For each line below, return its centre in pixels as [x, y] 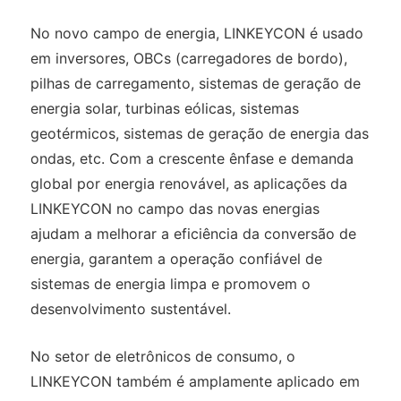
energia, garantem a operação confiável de [176, 259]
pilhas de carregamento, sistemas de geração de [195, 84]
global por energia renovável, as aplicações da [188, 184]
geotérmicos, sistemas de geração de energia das [199, 134]
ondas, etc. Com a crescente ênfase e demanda [192, 159]
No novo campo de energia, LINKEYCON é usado [196, 34]
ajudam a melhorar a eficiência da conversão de [193, 234]
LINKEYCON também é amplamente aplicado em [195, 382]
